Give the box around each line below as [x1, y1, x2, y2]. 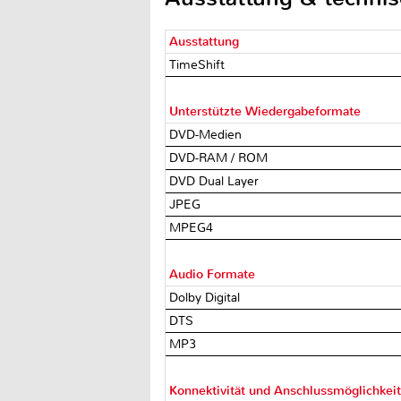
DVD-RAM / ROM [169, 149, 272, 166]
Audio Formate [169, 266, 256, 282]
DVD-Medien [169, 126, 246, 142]
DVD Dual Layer [169, 173, 263, 189]
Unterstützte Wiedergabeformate [169, 103, 362, 119]
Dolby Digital [169, 289, 244, 305]
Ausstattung [169, 33, 240, 49]
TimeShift [169, 56, 229, 73]
